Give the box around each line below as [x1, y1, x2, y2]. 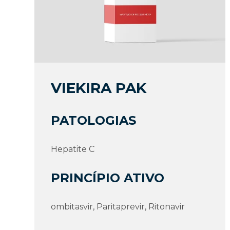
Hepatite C [51, 144, 95, 154]
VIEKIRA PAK [51, 79, 147, 97]
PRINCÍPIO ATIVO [51, 170, 165, 185]
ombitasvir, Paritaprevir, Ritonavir [51, 201, 185, 212]
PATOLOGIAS [51, 112, 137, 128]
